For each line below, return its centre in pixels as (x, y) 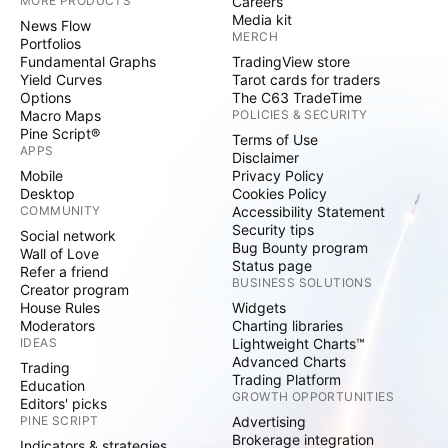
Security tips (273, 229)
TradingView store (291, 61)
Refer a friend (64, 271)
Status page (272, 265)
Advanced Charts (289, 361)
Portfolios (50, 43)
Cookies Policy (279, 193)
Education (52, 385)
